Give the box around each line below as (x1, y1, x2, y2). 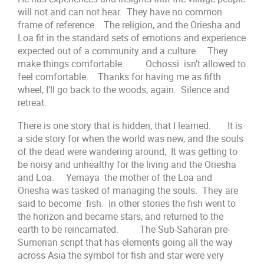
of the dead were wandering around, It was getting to (18, 144, 238, 158)
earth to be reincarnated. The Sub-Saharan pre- (18, 222, 230, 236)
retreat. (18, 96, 47, 110)
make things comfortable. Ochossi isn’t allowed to (18, 57, 246, 71)
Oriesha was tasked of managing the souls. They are (18, 183, 239, 197)
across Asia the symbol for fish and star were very (18, 248, 225, 262)
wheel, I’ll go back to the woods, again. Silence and (18, 83, 230, 97)
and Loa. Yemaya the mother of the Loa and (18, 170, 213, 184)
